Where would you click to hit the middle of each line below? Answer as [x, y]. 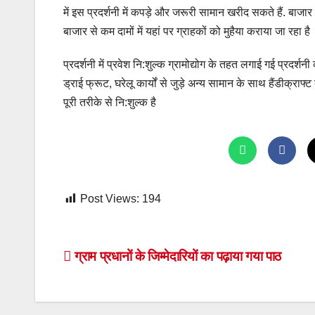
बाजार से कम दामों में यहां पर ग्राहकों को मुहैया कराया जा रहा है [187, 31]
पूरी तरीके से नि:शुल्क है [110, 102]
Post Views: [110, 199]
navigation [120, 290]
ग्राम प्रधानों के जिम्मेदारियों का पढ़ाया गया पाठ [176, 256]
